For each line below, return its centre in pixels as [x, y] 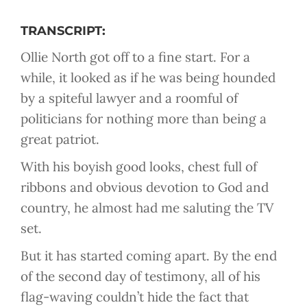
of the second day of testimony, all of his [140, 277]
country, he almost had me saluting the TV [147, 208]
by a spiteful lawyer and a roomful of [129, 98]
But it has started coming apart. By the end [149, 256]
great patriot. [60, 139]
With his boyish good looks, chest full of [139, 167]
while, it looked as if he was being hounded [148, 78]
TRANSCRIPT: [63, 31]
